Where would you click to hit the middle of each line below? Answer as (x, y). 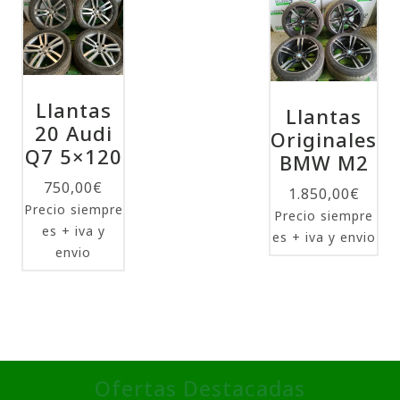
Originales (324, 139)
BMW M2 (324, 162)
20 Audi (73, 133)
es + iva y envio (324, 237)
